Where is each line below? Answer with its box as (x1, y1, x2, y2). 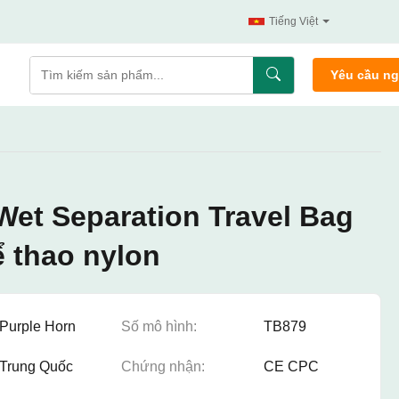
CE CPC (264, 359, 319, 374)
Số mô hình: (121, 319, 197, 334)
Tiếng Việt (269, 15, 318, 28)
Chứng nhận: (121, 359, 205, 374)
